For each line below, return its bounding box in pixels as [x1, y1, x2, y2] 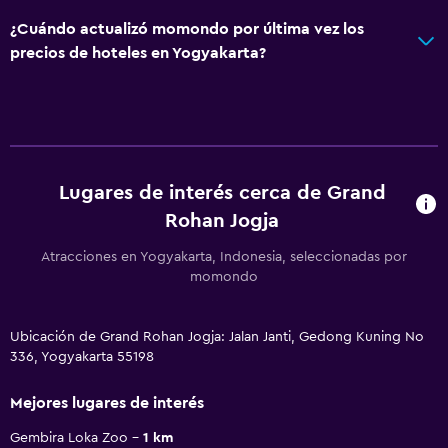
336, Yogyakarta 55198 [10, 349, 154, 364]
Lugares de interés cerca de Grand [58, 182, 386, 203]
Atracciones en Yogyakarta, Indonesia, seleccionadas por [41, 249, 407, 264]
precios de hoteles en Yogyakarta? [10, 44, 266, 61]
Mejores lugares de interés [10, 394, 204, 411]
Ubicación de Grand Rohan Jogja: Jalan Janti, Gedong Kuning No [10, 329, 424, 344]
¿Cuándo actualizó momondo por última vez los [10, 20, 364, 37]
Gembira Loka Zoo [10, 430, 128, 445]
